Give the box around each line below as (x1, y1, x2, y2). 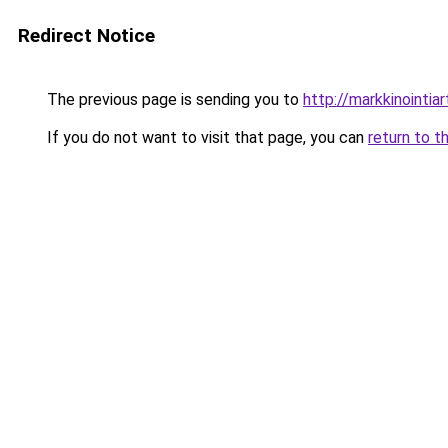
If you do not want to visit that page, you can (43, 128, 368, 147)
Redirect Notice (18, 24, 155, 47)
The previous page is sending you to (43, 90, 303, 109)
